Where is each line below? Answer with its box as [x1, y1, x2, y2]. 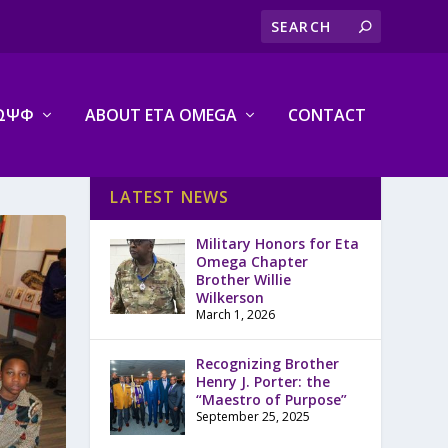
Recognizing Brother [195, 354, 339, 374]
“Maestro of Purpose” [195, 390, 347, 410]
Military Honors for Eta [195, 233, 359, 253]
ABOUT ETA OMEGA [84, 103, 237, 126]
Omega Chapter [195, 251, 308, 271]
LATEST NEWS [110, 185, 230, 208]
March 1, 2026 [195, 305, 275, 323]
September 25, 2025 [195, 408, 310, 426]
